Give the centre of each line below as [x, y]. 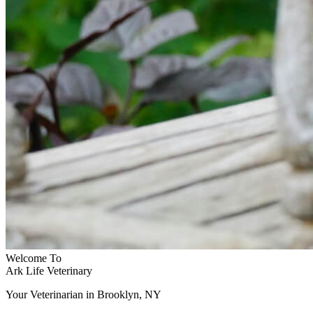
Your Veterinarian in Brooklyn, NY [83, 294]
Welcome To [34, 258]
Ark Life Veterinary [49, 271]
